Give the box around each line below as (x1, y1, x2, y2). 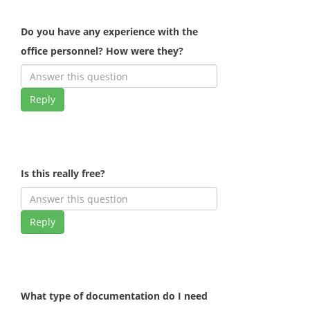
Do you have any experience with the (21, 25, 198, 39)
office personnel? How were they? (21, 44, 183, 58)
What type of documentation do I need (21, 289, 208, 303)
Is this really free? (21, 167, 105, 181)
